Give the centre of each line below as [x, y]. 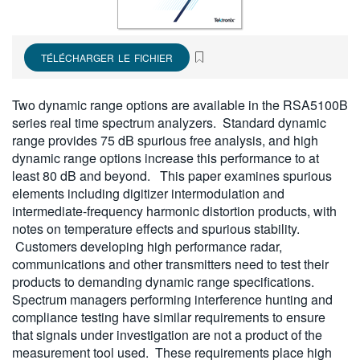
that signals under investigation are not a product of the [167, 334]
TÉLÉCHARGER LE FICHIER [107, 57]
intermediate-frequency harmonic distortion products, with [174, 211]
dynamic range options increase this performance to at [166, 157]
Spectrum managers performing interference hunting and [172, 299]
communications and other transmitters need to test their [170, 264]
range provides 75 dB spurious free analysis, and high [165, 140]
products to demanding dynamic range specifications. [165, 281]
